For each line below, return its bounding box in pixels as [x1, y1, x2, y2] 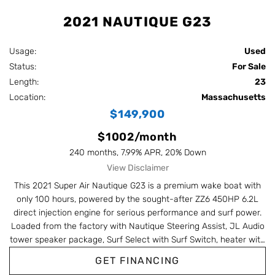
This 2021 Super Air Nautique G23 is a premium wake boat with [14, 180, 261, 192]
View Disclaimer [106, 163, 169, 174]
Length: [9, 77, 44, 88]
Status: [9, 61, 41, 72]
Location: [9, 92, 50, 103]
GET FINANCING [95, 255, 180, 267]
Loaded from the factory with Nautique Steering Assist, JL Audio [10, 221, 265, 232]
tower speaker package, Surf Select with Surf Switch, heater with [10, 234, 265, 246]
